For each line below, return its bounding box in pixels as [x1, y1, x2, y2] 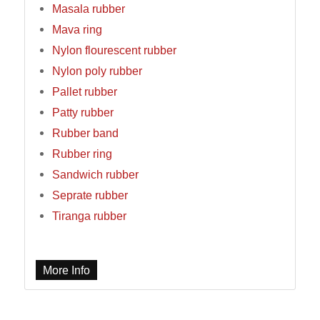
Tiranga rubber [51, 209, 126, 223]
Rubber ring [51, 147, 112, 161]
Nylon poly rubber [51, 64, 142, 78]
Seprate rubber [51, 189, 128, 202]
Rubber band [51, 126, 119, 140]
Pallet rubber [51, 85, 117, 99]
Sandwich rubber [51, 168, 139, 181]
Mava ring [51, 23, 102, 36]
